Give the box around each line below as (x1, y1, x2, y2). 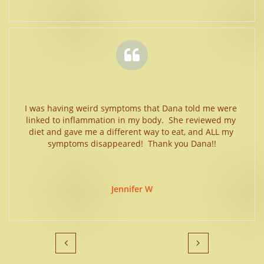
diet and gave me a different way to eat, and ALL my (28, 126, 233, 137)
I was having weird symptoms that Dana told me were (25, 102, 237, 114)
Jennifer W (111, 183, 153, 194)
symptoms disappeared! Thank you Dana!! (48, 137, 216, 149)
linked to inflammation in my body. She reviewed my (26, 114, 236, 126)
